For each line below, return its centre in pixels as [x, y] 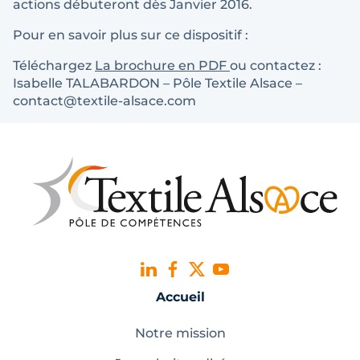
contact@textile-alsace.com [104, 101]
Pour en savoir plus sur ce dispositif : [131, 35]
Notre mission [180, 333]
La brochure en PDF [162, 65]
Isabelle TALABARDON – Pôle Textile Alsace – [157, 83]
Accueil [180, 297]
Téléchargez [54, 65]
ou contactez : [276, 65]
